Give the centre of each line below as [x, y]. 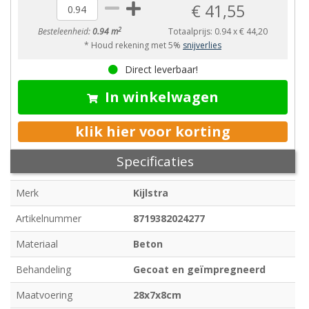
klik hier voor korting [153, 132]
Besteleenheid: [66, 32]
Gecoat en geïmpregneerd [199, 270]
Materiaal [37, 244]
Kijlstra [151, 193]
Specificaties [155, 162]
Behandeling [43, 270]
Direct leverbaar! [161, 70]
